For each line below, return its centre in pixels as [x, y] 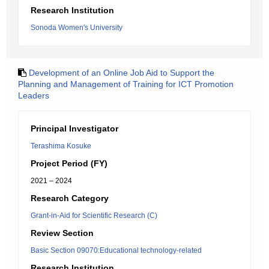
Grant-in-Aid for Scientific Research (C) [94, 216]
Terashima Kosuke [61, 146]
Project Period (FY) [69, 163]
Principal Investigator [74, 128]
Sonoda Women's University [77, 28]
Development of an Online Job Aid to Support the [122, 73]
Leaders [34, 95]
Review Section [62, 233]
